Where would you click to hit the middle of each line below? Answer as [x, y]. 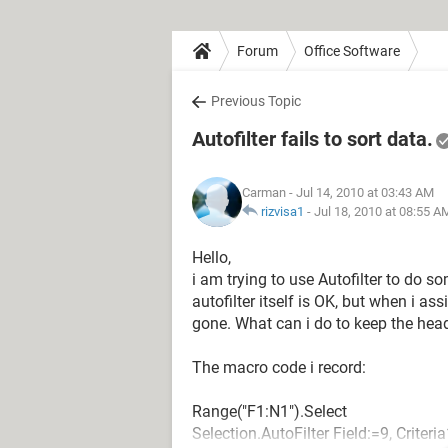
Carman [264, 192]
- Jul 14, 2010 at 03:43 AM [360, 192]
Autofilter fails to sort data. [312, 139]
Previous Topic [256, 101]
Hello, [211, 257]
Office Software [352, 50]
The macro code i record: [279, 367]
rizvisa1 [282, 211]
